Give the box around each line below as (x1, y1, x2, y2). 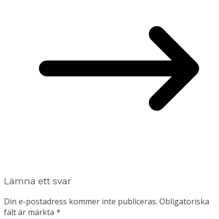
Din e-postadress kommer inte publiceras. (4, 196, 157, 207)
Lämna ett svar (4, 175, 71, 187)
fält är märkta (4, 207, 56, 218)
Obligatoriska (159, 196, 209, 207)
